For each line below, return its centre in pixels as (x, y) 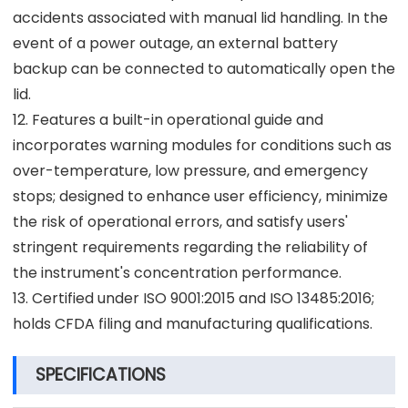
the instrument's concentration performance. (177, 272)
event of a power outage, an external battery (175, 43)
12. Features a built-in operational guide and (168, 119)
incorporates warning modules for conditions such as (202, 145)
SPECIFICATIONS (101, 374)
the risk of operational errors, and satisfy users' (180, 221)
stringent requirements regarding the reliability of (190, 247)
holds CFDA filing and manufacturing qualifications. (193, 323)
